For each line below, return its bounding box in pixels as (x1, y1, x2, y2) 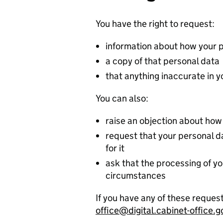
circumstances (106, 170, 166, 182)
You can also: (96, 93, 148, 105)
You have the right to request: (96, 18, 215, 30)
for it (106, 142, 124, 154)
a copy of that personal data (106, 55, 220, 67)
